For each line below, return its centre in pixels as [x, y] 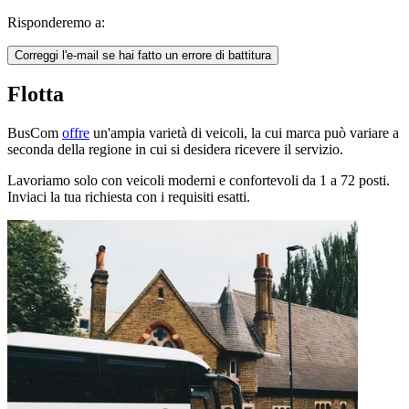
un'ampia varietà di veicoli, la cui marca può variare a [244, 133]
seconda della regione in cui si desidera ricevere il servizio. [175, 150]
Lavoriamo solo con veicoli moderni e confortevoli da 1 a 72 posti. [199, 181]
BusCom [35, 133]
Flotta [36, 94]
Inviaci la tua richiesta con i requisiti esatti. [129, 197]
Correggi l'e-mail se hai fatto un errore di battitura [143, 55]
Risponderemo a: [56, 22]
